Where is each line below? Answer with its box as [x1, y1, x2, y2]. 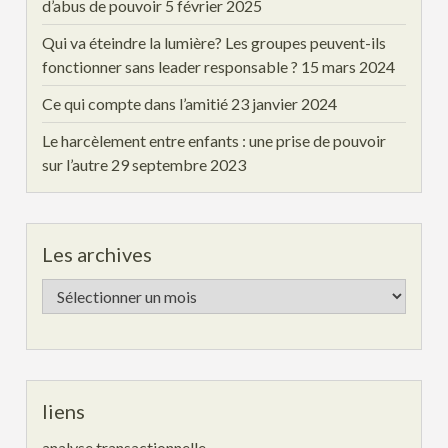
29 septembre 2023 [111, 155, 247, 175]
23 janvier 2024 [231, 94, 338, 114]
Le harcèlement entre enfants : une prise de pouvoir [42, 131, 387, 151]
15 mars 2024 [301, 57, 396, 77]
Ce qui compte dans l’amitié [42, 94, 229, 114]
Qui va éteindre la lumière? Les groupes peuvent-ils [42, 33, 387, 53]
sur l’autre [42, 155, 109, 175]
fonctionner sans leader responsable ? [42, 57, 299, 77]
